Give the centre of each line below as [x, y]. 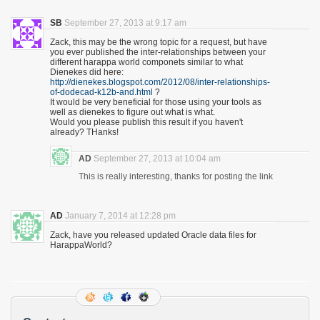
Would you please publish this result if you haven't [146, 122]
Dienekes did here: [87, 72]
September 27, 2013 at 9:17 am [125, 23]
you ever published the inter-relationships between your [158, 52]
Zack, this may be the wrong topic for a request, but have [159, 42]
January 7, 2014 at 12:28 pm [120, 216]
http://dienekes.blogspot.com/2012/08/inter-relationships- [160, 82]
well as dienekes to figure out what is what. [132, 112]
